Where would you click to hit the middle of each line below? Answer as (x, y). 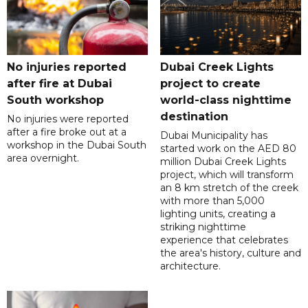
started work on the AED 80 (228, 148)
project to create (210, 83)
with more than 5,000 (212, 200)
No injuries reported (67, 67)
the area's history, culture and (230, 253)
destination (194, 116)
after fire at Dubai (59, 83)
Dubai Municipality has (213, 135)
